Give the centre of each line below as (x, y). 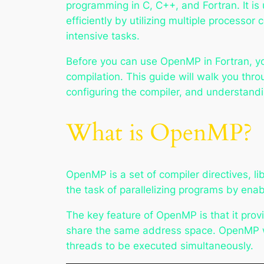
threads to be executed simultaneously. (160, 245)
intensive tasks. (103, 36)
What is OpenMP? (159, 133)
